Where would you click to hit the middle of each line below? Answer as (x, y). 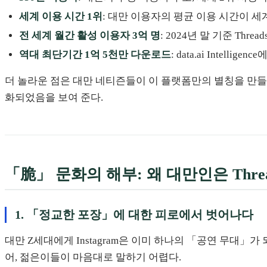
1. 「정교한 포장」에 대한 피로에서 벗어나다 (134, 214)
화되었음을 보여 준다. (54, 98)
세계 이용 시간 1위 (61, 16)
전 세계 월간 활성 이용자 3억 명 (90, 35)
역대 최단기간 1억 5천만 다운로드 (95, 54)
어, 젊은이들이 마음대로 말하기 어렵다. (93, 257)
